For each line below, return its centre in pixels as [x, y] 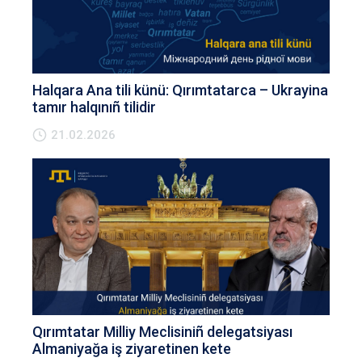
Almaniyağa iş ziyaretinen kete [132, 349]
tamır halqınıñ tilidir [94, 107]
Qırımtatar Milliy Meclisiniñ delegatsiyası [162, 332]
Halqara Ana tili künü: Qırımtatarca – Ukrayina [180, 90]
